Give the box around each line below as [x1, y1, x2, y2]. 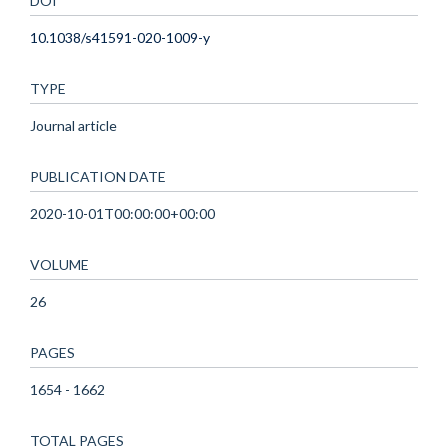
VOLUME [30, 255, 89, 273]
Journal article [30, 116, 117, 134]
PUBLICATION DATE [30, 167, 166, 185]
